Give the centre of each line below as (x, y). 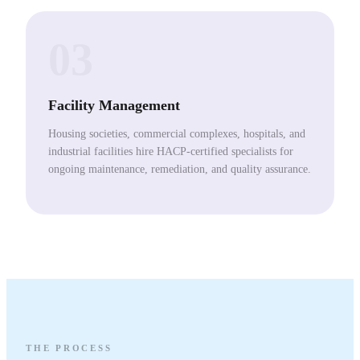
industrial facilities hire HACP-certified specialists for (171, 151)
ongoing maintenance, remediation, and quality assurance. (180, 169)
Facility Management (114, 105)
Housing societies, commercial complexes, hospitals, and (177, 133)
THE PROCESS (69, 348)
